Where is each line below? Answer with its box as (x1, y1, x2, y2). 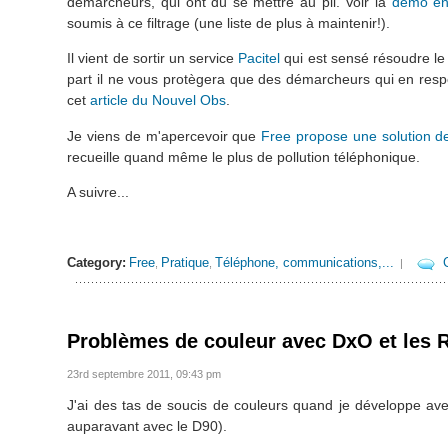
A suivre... (67, 183, 130, 200)
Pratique (161, 255, 210, 271)
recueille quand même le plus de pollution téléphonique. (67, 148, 421, 165)
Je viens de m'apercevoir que (67, 127, 262, 144)
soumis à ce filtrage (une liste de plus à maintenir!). (67, 14, 391, 31)
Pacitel (238, 50, 281, 67)
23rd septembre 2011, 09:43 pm (67, 367, 222, 380)
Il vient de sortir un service (67, 50, 239, 67)
